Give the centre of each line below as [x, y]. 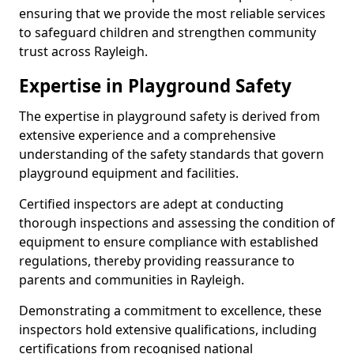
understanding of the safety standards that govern [171, 154]
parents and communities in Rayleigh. [132, 280]
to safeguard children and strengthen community [168, 32]
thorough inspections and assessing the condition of [177, 223]
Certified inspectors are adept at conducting [151, 204]
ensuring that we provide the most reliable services [172, 13]
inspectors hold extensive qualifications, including [168, 330]
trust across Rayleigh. [83, 51]
